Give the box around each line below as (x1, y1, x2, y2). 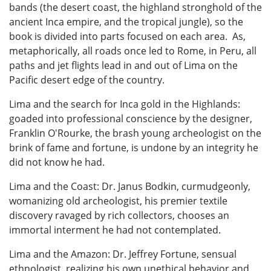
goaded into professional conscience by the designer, (9, 111, 252, 125)
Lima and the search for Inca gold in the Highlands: (9, 97, 240, 111)
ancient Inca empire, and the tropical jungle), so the (9, 15, 243, 28)
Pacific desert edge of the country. (9, 73, 165, 87)
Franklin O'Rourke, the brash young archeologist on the (9, 126, 261, 140)
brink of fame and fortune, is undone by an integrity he (9, 140, 258, 154)
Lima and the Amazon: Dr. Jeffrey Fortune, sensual (9, 247, 237, 261)
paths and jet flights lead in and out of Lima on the (9, 58, 238, 72)
